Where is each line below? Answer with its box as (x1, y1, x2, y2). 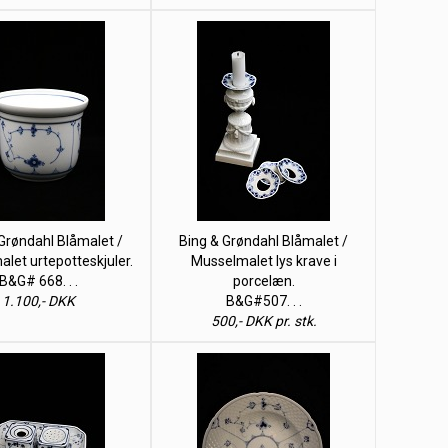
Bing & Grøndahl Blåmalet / (179, 233, 348, 249)
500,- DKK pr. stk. (210, 313, 317, 329)
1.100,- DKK (2, 293, 75, 309)
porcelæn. (232, 273, 295, 289)
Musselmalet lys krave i (190, 253, 337, 269)
